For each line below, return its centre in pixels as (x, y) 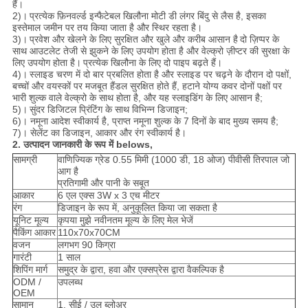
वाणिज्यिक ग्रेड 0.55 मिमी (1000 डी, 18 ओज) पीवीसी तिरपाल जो (173, 160)
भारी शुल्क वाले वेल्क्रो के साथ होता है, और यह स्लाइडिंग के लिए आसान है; (137, 98)
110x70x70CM (89, 233)
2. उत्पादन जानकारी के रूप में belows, (82, 145)
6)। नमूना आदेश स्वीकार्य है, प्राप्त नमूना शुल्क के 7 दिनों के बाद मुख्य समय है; (145, 121)
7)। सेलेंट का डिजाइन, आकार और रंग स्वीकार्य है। (99, 133)
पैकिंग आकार (34, 233)
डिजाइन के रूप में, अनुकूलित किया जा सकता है (137, 208)
